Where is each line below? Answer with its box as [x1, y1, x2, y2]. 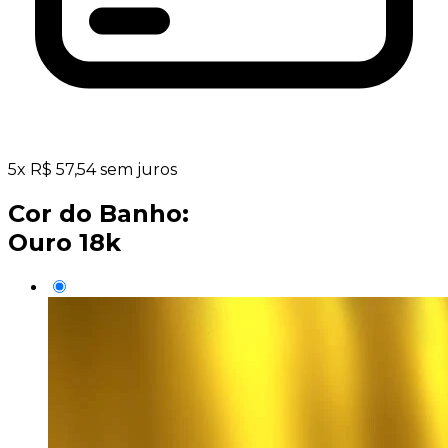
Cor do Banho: [8, 199, 189, 229]
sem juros [100, 160, 177, 180]
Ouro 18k [8, 228, 121, 258]
